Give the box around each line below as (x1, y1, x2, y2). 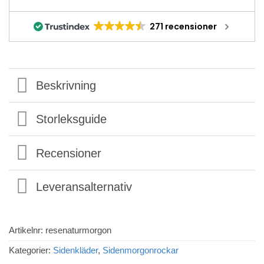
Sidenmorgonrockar (103, 245, 179, 255)
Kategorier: (9, 245, 53, 255)
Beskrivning (36, 79, 97, 93)
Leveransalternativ (36, 180, 133, 193)
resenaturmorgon (45, 225, 111, 235)
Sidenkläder (53, 245, 98, 255)
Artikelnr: (9, 225, 45, 235)
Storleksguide (36, 113, 107, 126)
